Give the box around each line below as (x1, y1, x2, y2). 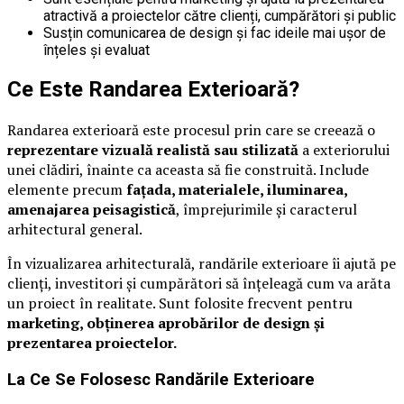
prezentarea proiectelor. (7, 333, 177, 353)
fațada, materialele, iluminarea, (126, 179, 347, 200)
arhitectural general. (7, 219, 142, 240)
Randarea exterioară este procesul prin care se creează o (7, 120, 375, 141)
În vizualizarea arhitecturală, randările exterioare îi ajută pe (7, 253, 396, 274)
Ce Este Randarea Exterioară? (7, 77, 299, 103)
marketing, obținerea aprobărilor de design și (7, 313, 325, 334)
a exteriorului (298, 140, 390, 161)
